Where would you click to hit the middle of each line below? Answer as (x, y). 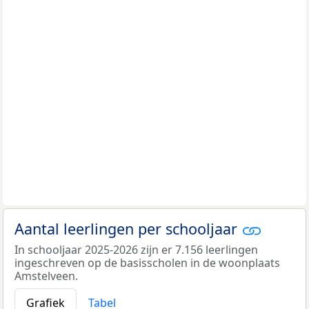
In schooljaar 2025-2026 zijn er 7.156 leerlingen (136, 249)
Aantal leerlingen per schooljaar (128, 228)
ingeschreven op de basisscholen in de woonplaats (147, 262)
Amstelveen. (46, 276)
